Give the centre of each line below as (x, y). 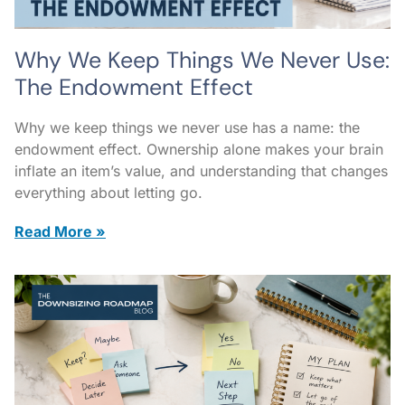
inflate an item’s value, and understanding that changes (201, 170)
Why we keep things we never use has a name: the (187, 127)
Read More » (60, 231)
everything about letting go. (108, 192)
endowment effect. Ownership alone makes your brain (199, 149)
